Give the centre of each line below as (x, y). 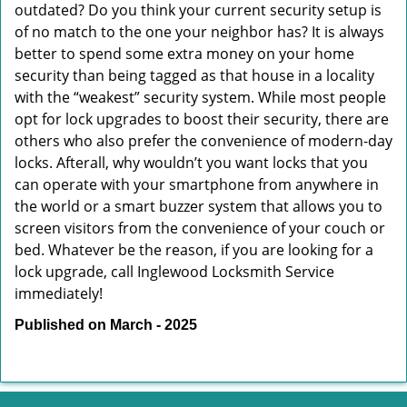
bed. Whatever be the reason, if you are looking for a (194, 250)
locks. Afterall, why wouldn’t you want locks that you (191, 163)
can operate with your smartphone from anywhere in (197, 184)
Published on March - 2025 (106, 325)
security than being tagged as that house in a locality (194, 75)
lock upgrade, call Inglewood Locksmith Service (174, 272)
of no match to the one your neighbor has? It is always (199, 32)
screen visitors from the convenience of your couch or (200, 228)
